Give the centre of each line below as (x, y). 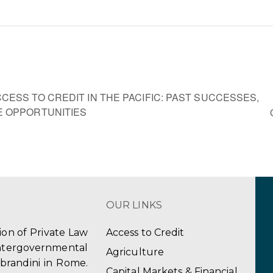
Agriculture (135, 252)
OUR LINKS (134, 205)
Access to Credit (145, 233)
